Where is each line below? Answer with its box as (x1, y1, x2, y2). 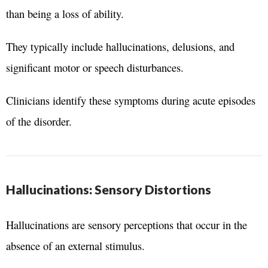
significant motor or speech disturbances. (6, 59, 184, 75)
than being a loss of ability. (6, 5, 124, 21)
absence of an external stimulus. (6, 237, 145, 253)
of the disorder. (6, 113, 72, 129)
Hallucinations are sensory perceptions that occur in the (6, 217, 247, 232)
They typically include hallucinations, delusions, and (6, 38, 234, 54)
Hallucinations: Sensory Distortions (6, 181, 211, 197)
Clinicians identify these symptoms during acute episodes (6, 92, 255, 108)
